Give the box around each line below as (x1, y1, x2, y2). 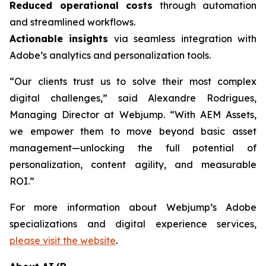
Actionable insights (9, 33, 109, 45)
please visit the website (9, 235, 116, 246)
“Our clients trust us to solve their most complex (9, 75, 256, 87)
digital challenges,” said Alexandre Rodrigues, (9, 92, 256, 104)
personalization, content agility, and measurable (9, 159, 256, 170)
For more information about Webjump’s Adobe (9, 201, 256, 213)
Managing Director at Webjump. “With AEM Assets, (9, 109, 256, 121)
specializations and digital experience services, (9, 218, 256, 230)
